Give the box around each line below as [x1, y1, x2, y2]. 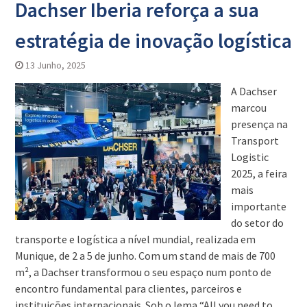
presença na [230, 117, 288, 132]
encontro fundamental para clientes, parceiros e [14, 282, 242, 296]
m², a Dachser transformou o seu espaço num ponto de [14, 265, 271, 280]
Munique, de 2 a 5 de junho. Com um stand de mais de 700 [14, 249, 275, 263]
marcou [230, 101, 267, 115]
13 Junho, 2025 [25, 59, 86, 72]
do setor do [230, 216, 284, 230]
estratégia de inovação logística [14, 27, 292, 54]
